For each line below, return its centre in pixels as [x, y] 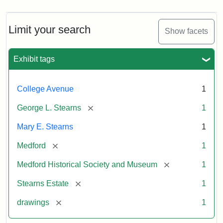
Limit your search [50, 29]
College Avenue [45, 89]
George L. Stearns [49, 108]
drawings [33, 202]
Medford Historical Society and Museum [87, 164]
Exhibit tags [34, 59]
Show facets [186, 31]
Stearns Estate [43, 183]
